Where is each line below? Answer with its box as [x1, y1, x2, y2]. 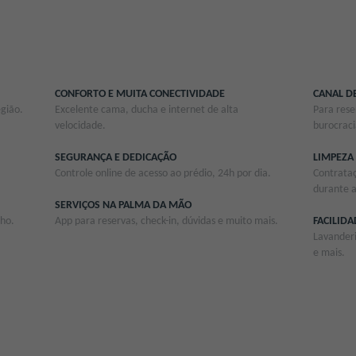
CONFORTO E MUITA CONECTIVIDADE [54, 88, 225, 101]
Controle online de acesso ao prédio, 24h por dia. [54, 168, 271, 180]
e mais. [312, 247, 345, 260]
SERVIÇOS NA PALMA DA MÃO [54, 199, 192, 212]
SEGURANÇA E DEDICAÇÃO [54, 152, 176, 164]
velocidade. [54, 120, 106, 133]
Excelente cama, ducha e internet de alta [54, 104, 238, 117]
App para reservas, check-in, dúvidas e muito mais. [54, 215, 278, 228]
